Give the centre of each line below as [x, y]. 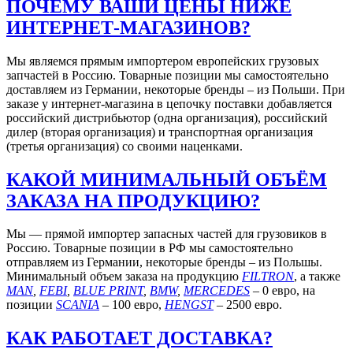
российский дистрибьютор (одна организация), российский [167, 117]
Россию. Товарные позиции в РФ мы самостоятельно [150, 248]
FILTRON [268, 277]
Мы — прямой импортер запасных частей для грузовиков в [167, 234]
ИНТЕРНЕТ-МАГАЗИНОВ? [128, 27]
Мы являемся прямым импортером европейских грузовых [163, 61]
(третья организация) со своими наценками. [124, 146]
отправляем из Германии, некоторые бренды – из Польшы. [164, 262]
